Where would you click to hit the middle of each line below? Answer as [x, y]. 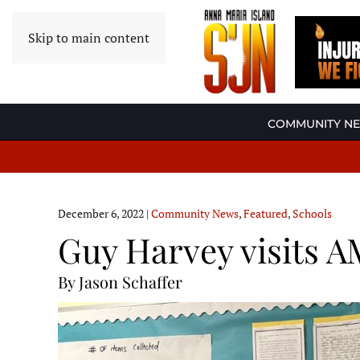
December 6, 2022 [101, 214]
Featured [266, 214]
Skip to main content [89, 38]
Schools [312, 214]
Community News [195, 214]
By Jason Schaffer [120, 282]
